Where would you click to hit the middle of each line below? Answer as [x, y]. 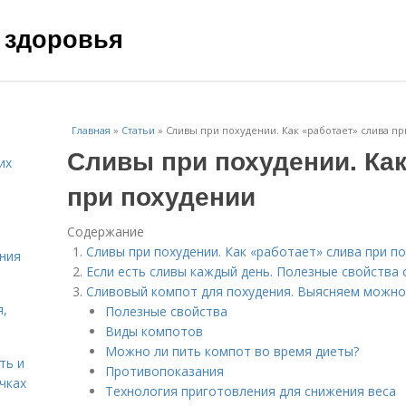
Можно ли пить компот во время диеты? [232, 351]
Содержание [106, 232]
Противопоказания [164, 371]
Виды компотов [154, 331]
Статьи [138, 130]
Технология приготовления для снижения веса [251, 391]
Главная [91, 130]
